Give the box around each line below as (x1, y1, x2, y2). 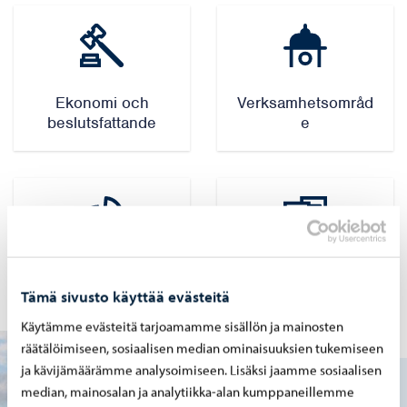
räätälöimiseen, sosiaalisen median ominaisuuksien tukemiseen (21, 339, 383, 357)
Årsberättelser (52, 265, 152, 285)
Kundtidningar (255, 265, 355, 285)
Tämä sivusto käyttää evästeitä (21, 286, 230, 306)
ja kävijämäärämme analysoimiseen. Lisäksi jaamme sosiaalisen (21, 361, 382, 379)
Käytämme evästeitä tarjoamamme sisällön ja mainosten (21, 317, 343, 335)
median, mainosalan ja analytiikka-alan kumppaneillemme (21, 382, 354, 401)
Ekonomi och (55, 93, 149, 113)
